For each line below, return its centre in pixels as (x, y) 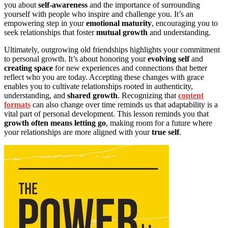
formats (17, 104)
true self (165, 132)
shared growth (92, 95)
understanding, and (36, 95)
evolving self (168, 59)
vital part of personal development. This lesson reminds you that (106, 113)
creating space (28, 68)
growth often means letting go (55, 123)
